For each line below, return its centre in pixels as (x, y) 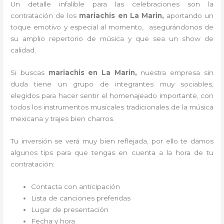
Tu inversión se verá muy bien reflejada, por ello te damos (112, 141)
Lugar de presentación (70, 209)
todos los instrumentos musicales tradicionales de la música (112, 107)
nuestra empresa (170, 72)
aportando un (190, 16)
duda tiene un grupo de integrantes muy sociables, (112, 84)
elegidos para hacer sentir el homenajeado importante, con (112, 95)
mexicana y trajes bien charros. (63, 118)
